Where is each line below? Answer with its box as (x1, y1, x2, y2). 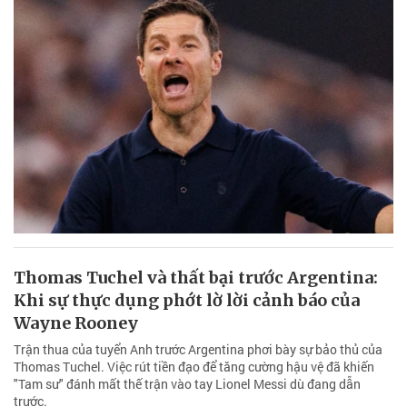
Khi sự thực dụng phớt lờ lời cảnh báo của (14, 290, 360, 312)
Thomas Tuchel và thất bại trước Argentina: (14, 267, 378, 289)
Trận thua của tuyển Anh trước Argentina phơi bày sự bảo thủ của (14, 341, 382, 359)
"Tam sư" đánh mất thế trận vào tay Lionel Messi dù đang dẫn (14, 375, 361, 393)
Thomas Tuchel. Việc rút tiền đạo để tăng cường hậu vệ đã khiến (14, 358, 374, 376)
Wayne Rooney (14, 313, 138, 334)
